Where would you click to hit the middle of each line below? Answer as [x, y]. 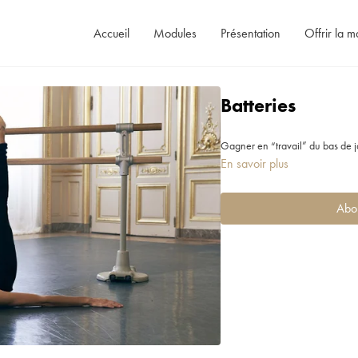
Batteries [259, 105]
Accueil [111, 33]
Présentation [250, 33]
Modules [175, 33]
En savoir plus [255, 163]
